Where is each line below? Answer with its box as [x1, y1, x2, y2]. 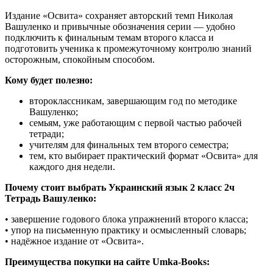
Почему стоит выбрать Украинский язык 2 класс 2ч [5, 182, 235, 193]
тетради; [29, 128, 64, 139]
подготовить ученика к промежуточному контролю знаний [5, 43, 252, 54]
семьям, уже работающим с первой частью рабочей [29, 117, 242, 128]
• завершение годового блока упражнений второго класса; [5, 213, 248, 224]
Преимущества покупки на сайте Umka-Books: [5, 256, 210, 267]
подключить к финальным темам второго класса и [5, 32, 214, 43]
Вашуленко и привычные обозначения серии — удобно [5, 21, 235, 32]
